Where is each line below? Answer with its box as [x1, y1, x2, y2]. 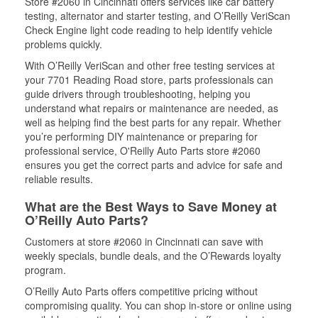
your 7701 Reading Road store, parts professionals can [25, 72, 273, 87]
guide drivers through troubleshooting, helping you [25, 86, 251, 101]
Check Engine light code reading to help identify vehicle [25, 22, 273, 37]
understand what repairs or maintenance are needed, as [25, 100, 278, 115]
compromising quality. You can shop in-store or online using [25, 297, 292, 312]
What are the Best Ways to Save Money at [25, 197, 277, 216]
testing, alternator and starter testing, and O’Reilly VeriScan [25, 8, 290, 23]
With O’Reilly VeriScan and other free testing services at [25, 57, 275, 72]
